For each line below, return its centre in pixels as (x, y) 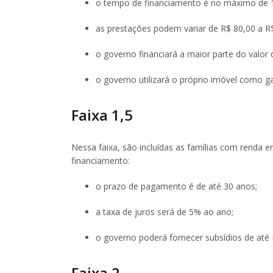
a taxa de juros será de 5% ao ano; (165, 211)
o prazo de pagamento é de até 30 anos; (176, 186)
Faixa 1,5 (102, 115)
